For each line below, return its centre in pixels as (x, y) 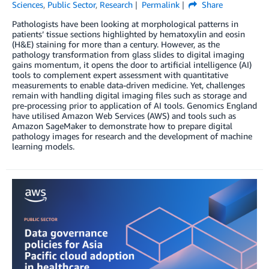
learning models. (43, 146)
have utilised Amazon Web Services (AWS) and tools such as (124, 115)
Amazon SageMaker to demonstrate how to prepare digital (122, 125)
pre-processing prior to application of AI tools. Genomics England (134, 105)
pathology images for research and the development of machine (132, 136)
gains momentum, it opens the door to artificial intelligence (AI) (132, 64)
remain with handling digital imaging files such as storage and (129, 95)
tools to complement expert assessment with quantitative (120, 74)
